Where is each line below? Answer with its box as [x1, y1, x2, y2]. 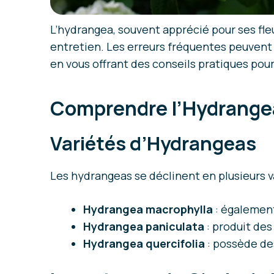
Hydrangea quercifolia [83, 236, 205, 251]
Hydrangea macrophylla [83, 202, 213, 217]
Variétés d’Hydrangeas [50, 130, 256, 156]
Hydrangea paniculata [83, 219, 204, 234]
